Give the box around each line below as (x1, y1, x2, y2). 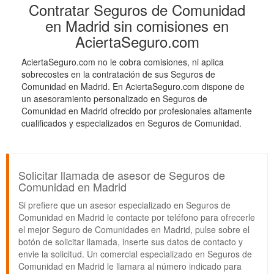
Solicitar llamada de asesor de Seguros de (18, 167, 225, 183)
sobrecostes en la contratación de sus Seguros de (21, 68, 215, 81)
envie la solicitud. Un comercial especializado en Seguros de (18, 248, 252, 261)
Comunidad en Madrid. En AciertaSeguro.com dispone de (21, 80, 245, 93)
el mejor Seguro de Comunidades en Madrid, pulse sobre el (18, 223, 250, 236)
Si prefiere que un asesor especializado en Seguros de (18, 199, 231, 212)
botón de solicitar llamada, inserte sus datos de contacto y (18, 235, 243, 248)
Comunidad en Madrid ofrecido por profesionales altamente (21, 105, 252, 117)
